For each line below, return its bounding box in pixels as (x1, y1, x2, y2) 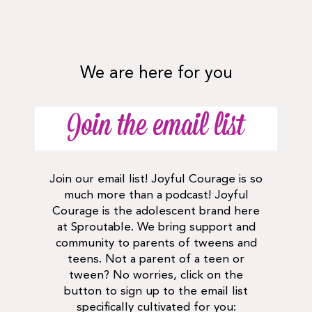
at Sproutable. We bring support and (56, 221, 256, 233)
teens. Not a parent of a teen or (68, 253, 244, 265)
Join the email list (68, 113, 244, 144)
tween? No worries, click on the (69, 270, 243, 281)
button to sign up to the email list (64, 286, 248, 297)
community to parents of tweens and (55, 237, 257, 249)
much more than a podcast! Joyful (63, 189, 249, 201)
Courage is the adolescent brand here (52, 205, 260, 217)
